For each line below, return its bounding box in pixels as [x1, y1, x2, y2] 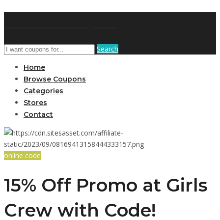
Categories [24, 86, 63, 95]
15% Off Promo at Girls [4, 174, 208, 196]
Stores [24, 98, 47, 107]
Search [97, 44, 118, 54]
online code [4, 150, 41, 160]
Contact [24, 110, 53, 119]
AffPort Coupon [4, 12, 117, 30]
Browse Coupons [24, 74, 86, 83]
